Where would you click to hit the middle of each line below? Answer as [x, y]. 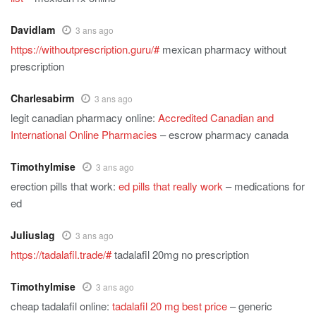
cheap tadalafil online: [61, 306]
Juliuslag [33, 235]
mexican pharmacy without [223, 49]
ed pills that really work [171, 186]
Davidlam [33, 30]
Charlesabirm [42, 98]
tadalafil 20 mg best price [170, 306]
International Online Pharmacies [84, 135]
